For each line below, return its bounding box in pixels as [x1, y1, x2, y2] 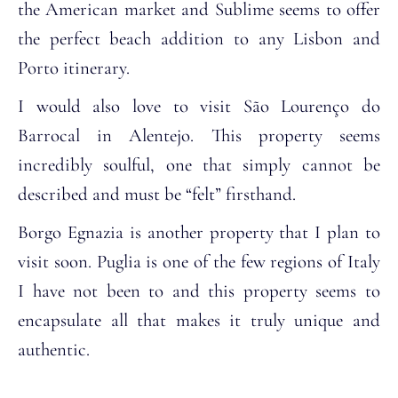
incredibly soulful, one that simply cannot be [18, 153, 380, 176]
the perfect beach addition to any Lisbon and [18, 27, 380, 50]
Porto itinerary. [18, 56, 130, 79]
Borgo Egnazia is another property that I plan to [18, 220, 380, 243]
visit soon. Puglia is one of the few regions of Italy [18, 250, 380, 273]
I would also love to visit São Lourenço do [18, 94, 380, 117]
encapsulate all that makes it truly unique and [18, 308, 380, 331]
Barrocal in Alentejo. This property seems [18, 123, 380, 147]
